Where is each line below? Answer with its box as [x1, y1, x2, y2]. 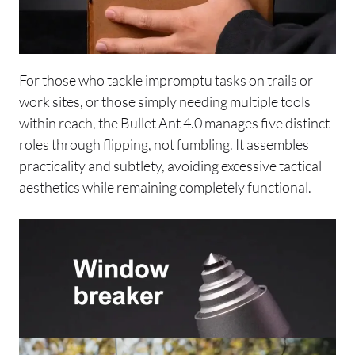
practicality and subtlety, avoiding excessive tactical [19, 156, 322, 174]
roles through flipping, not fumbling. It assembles [19, 135, 309, 153]
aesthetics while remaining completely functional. [19, 177, 311, 196]
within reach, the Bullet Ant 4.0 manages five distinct [19, 113, 330, 132]
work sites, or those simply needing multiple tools [19, 92, 311, 110]
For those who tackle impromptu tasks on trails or [19, 71, 313, 89]
